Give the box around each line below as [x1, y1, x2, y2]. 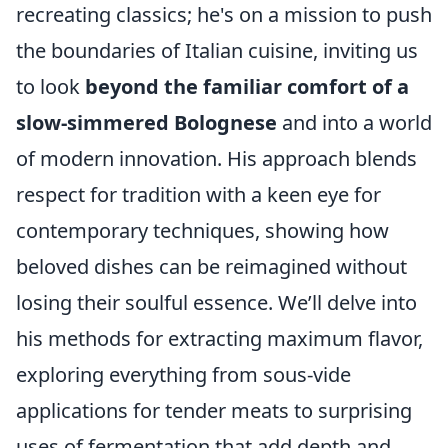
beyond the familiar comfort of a [85, 73, 409, 101]
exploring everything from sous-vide [16, 361, 351, 389]
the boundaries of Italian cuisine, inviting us [16, 37, 418, 65]
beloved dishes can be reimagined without [16, 253, 407, 281]
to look [16, 73, 85, 101]
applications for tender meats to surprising [16, 397, 412, 425]
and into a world [277, 109, 432, 137]
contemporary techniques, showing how [16, 217, 389, 245]
